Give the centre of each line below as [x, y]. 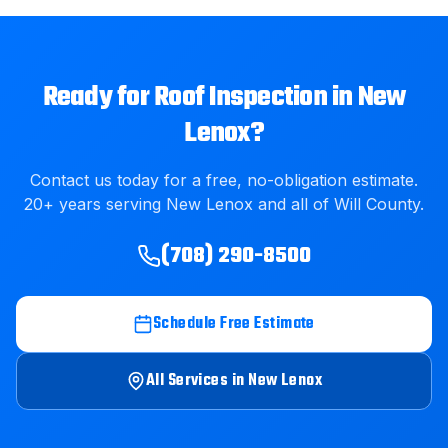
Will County [377, 204]
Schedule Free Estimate [234, 324]
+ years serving [104, 204]
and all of [293, 204]
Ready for [98, 97]
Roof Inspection [240, 97]
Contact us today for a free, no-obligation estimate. [224, 180]
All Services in [197, 381]
